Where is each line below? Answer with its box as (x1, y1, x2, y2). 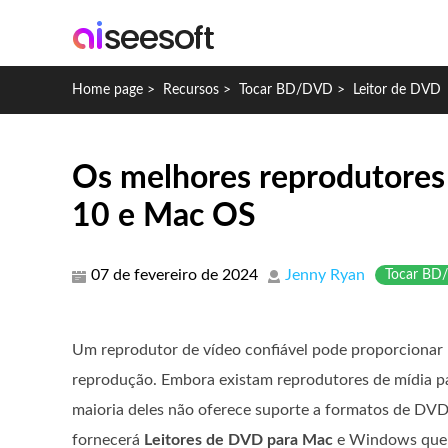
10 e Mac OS (72, 200, 256, 232)
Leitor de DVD (353, 83, 441, 97)
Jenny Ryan (285, 267, 365, 283)
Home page (72, 83, 143, 97)
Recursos (163, 83, 219, 97)
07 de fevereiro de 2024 (91, 267, 258, 283)
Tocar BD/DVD (239, 83, 333, 97)
